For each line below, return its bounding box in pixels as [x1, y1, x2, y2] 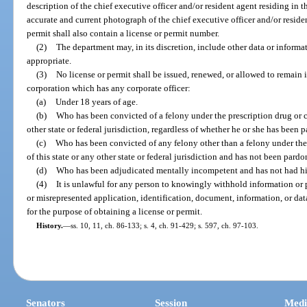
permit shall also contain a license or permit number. [27, 27, 220, 38]
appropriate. [27, 55, 72, 66]
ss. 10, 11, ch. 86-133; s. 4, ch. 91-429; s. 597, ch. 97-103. [70, 221, 258, 230]
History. [36, 221, 63, 230]
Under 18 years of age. [55, 96, 138, 107]
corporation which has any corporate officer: [27, 82, 191, 93]
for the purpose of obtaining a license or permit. [27, 206, 203, 217]
